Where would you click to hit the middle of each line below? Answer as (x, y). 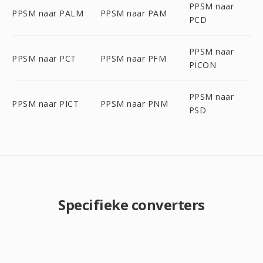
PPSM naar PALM (48, 13)
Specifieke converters (131, 205)
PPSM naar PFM (133, 58)
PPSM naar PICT (45, 103)
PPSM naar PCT (44, 58)
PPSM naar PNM (134, 103)
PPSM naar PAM (134, 13)
